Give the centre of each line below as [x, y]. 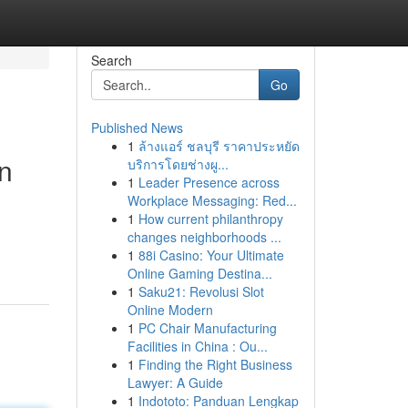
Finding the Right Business [215, 364]
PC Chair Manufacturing [207, 328]
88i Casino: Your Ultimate [211, 255]
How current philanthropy [210, 219]
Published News [137, 127]
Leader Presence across [209, 182]
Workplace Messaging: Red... [212, 200]
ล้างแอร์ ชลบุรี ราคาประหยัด [219, 146]
